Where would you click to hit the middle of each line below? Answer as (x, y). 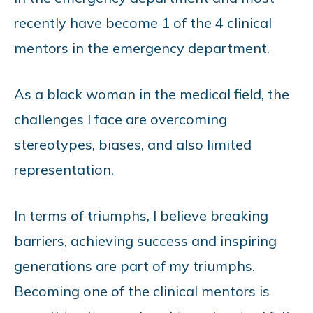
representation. (64, 169)
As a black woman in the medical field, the (152, 94)
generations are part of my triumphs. (134, 265)
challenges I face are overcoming (121, 119)
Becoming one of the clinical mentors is (142, 291)
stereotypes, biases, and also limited (133, 144)
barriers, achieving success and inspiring (145, 240)
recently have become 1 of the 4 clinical (143, 22)
